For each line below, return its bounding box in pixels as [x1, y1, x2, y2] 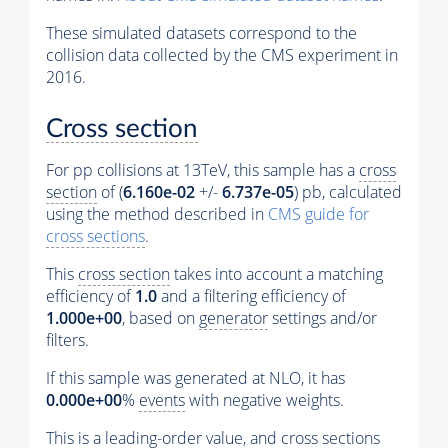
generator [199, 307, 268, 330]
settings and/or [268, 307, 377, 330]
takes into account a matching [170, 263, 383, 286]
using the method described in [46, 203, 268, 226]
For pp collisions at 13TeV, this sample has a [46, 159, 359, 182]
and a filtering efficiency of [157, 285, 346, 308]
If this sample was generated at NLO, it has [46, 367, 345, 390]
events [139, 389, 185, 412]
